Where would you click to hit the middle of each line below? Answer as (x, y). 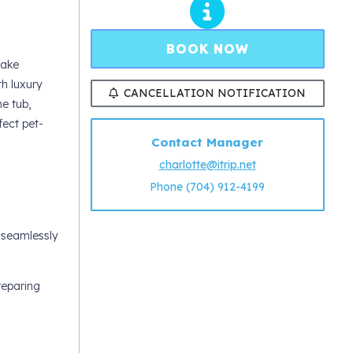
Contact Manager (208, 143)
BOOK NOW (207, 48)
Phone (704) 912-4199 (208, 187)
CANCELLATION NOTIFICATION (215, 93)
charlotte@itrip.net (207, 165)
